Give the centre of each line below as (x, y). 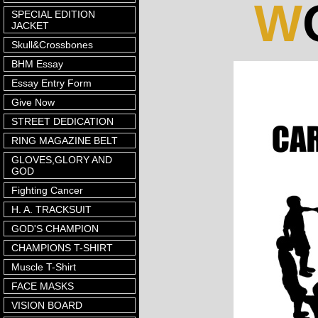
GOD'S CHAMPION (55, 229)
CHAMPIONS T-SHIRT (62, 248)
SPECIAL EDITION (53, 14)
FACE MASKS (43, 286)
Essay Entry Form (51, 83)
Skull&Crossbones (52, 45)
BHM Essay (37, 64)
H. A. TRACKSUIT (51, 209)
